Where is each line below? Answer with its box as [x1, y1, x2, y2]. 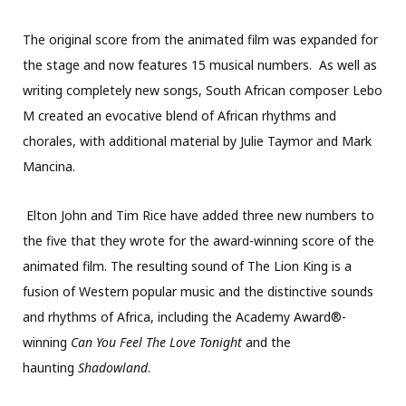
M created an [23, 106, 105, 124]
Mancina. [23, 157, 75, 175]
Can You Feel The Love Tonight [71, 333, 242, 351]
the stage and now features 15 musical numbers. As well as [23, 55, 377, 73]
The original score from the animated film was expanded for [23, 30, 378, 48]
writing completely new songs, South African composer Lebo [23, 81, 382, 99]
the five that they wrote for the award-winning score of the [23, 231, 374, 249]
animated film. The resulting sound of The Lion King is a [23, 256, 352, 275]
